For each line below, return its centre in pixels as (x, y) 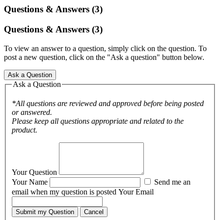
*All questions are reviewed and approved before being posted (108, 104)
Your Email (136, 192)
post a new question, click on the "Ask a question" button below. (104, 57)
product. (25, 130)
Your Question (35, 172)
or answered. (32, 112)
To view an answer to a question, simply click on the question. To (105, 48)
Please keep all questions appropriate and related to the (98, 121)
